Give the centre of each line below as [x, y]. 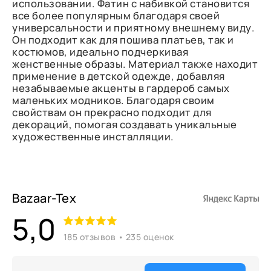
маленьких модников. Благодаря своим [113, 100]
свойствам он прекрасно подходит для [112, 112]
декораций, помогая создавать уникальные [125, 124]
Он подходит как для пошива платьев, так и [123, 40]
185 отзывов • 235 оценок [119, 237]
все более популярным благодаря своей [116, 15]
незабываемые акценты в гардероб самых [121, 88]
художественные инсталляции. [93, 136]
